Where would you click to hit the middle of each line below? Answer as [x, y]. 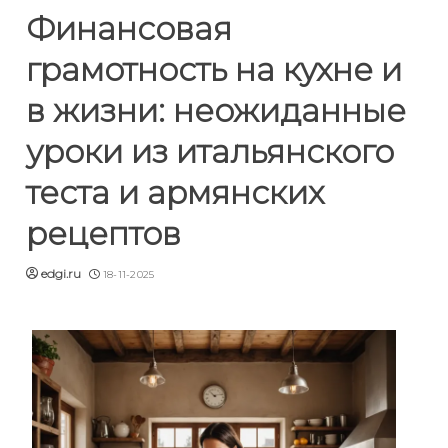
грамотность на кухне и [214, 69]
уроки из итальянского [210, 151]
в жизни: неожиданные [216, 110]
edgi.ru [61, 273]
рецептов [103, 233]
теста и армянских [175, 192]
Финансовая [129, 28]
